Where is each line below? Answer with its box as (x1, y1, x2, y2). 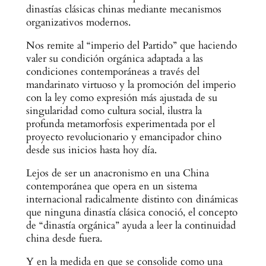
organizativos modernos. (26, 15, 134, 30)
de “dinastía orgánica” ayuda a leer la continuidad (26, 218, 236, 233)
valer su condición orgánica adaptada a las (26, 52, 203, 66)
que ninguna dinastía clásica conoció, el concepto (26, 205, 237, 220)
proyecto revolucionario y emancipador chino (26, 130, 221, 144)
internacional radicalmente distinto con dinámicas (26, 192, 238, 207)
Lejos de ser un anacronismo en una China (26, 166, 209, 180)
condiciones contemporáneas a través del (26, 65, 199, 79)
